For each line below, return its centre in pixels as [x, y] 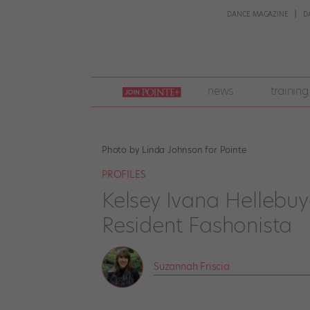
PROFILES [124, 175]
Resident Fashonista [197, 225]
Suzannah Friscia [192, 266]
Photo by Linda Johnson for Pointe [174, 149]
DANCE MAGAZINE [258, 15]
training [290, 91]
